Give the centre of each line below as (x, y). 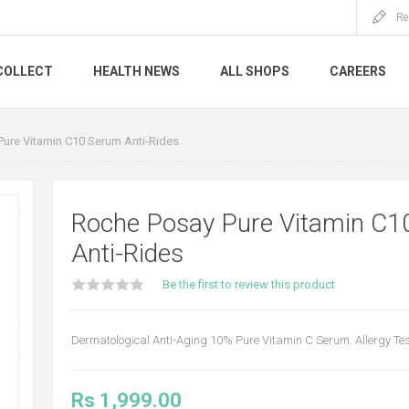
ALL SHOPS (255, 72)
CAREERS (358, 72)
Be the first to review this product (248, 284)
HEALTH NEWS (136, 72)
